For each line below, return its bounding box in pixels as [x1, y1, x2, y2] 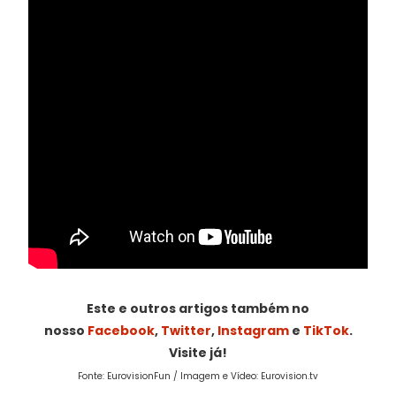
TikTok [302, 322, 349, 340]
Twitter [160, 322, 211, 340]
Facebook [87, 322, 155, 340]
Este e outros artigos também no [87, 300, 309, 318]
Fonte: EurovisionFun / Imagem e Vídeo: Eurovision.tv [78, 369, 318, 384]
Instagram [217, 322, 289, 340]
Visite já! [169, 344, 227, 362]
